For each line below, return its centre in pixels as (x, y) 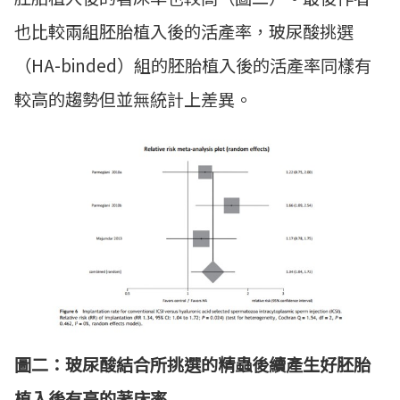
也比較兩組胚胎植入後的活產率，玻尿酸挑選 (184, 31)
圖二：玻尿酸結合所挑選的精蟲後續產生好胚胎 (192, 365)
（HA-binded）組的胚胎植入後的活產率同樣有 (193, 65)
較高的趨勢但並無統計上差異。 (133, 99)
